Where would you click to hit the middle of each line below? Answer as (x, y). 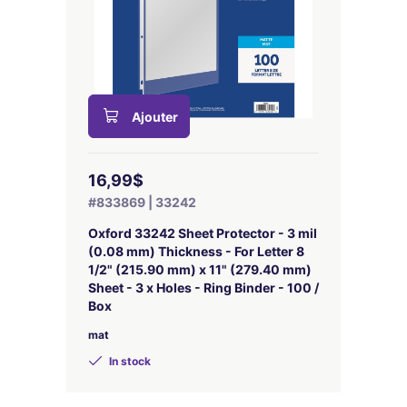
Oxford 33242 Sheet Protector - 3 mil (203, 233)
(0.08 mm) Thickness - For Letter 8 (196, 251)
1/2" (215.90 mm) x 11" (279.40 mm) (200, 269)
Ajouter (155, 117)
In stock (129, 361)
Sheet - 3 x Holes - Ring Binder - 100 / (203, 288)
